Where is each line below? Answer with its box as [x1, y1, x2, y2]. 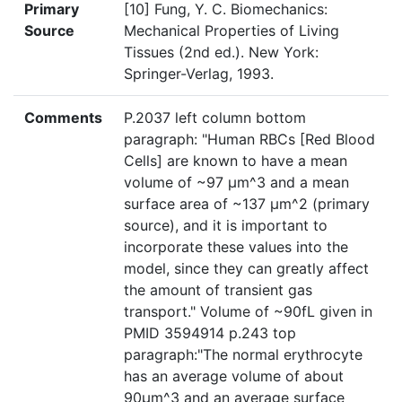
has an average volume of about [124, 367, 344, 386]
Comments [24, 109, 102, 127]
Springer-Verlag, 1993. [124, 65, 274, 83]
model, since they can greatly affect [124, 259, 369, 278]
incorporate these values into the [124, 238, 348, 257]
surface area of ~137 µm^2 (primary [124, 195, 370, 214]
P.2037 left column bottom [124, 109, 306, 127]
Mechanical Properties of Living [124, 22, 339, 40]
